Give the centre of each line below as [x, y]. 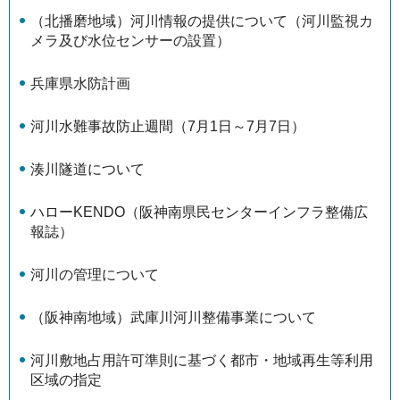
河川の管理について [95, 274]
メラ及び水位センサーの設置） [130, 40]
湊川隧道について [87, 169]
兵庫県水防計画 [80, 83]
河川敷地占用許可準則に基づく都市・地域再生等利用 [202, 360]
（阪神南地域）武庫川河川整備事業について [173, 317]
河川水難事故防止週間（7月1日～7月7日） [168, 126]
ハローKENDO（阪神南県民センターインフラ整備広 [199, 212]
